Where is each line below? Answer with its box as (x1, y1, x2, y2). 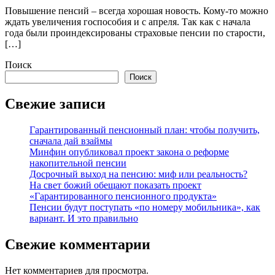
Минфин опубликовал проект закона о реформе (29, 147, 229, 158)
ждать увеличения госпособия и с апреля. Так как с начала (5, 17, 250, 28)
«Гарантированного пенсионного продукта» (29, 191, 217, 202)
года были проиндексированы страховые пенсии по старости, (5, 28, 265, 39)
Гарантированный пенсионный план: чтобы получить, (29, 125, 260, 136)
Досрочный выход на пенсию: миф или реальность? (29, 169, 247, 180)
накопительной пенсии (29, 158, 126, 169)
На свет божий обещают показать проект (29, 180, 201, 191)
